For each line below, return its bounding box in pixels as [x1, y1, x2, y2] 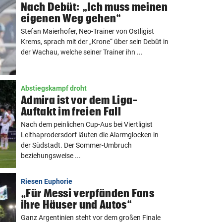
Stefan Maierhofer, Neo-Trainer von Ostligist [21, 27, 154, 35]
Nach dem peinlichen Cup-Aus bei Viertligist [21, 120, 153, 128]
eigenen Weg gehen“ [21, 12, 121, 24]
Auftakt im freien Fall [21, 105, 121, 117]
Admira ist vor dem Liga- [21, 94, 138, 106]
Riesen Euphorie [21, 177, 72, 185]
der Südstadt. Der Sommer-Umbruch [21, 141, 132, 149]
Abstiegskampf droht [21, 84, 87, 92]
